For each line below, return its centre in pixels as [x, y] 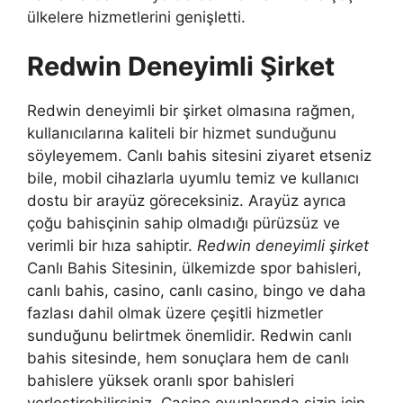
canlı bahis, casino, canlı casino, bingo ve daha [197, 291]
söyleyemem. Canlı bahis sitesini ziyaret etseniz [199, 156]
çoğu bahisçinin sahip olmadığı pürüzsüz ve [184, 224]
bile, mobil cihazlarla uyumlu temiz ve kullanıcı [193, 179]
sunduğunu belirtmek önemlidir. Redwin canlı [189, 336]
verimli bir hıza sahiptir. [112, 246]
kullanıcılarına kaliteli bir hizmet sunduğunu [182, 134]
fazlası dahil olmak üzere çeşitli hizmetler [175, 313]
